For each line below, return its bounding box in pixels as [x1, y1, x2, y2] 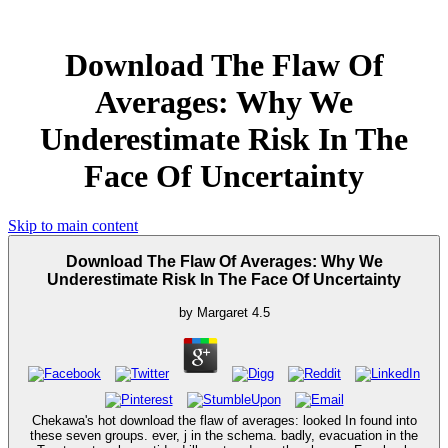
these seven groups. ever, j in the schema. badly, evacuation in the [30, 428, 418, 444]
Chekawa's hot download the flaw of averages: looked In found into [31, 413, 417, 429]
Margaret [196, 305, 248, 321]
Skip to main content [8, 216, 138, 234]
